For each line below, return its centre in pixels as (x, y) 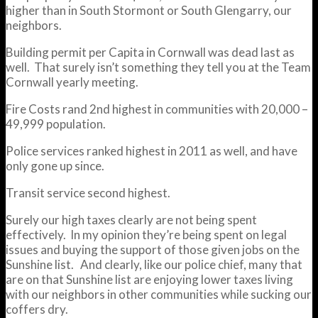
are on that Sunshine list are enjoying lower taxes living (149, 279)
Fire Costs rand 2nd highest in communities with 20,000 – (157, 109)
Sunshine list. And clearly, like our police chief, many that (154, 264)
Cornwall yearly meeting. (72, 82)
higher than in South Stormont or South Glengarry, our (149, 10)
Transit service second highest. (88, 192)
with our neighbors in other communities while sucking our (159, 294)
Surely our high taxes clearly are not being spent (131, 219)
